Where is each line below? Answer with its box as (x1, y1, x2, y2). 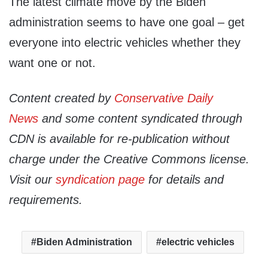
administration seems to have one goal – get (9, 16, 245, 29)
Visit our (9, 173, 56, 187)
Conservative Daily (114, 92, 213, 105)
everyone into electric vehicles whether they (9, 36, 240, 50)
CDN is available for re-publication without (9, 132, 230, 146)
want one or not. (9, 56, 96, 70)
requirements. (9, 193, 83, 207)
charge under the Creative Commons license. (9, 153, 249, 166)
